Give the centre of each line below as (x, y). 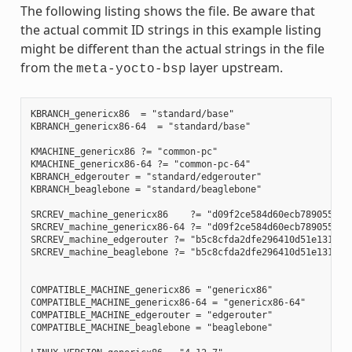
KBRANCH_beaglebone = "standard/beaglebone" (146, 189)
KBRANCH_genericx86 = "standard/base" (132, 114)
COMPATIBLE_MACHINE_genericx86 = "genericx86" (151, 290)
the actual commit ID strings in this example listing (170, 29)
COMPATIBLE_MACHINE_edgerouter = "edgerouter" (151, 315)
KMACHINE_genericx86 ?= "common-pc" (124, 151)
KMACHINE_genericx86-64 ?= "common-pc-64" (140, 164)
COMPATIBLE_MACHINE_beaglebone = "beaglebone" (151, 327)
